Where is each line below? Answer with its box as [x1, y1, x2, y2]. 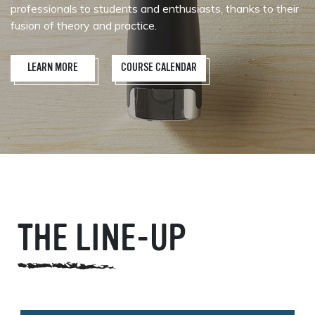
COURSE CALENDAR [121, 63, 197, 74]
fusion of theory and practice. [11, 18, 157, 32]
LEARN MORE [27, 63, 78, 74]
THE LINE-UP [18, 221, 186, 259]
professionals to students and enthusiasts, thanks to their [11, 1, 299, 15]
